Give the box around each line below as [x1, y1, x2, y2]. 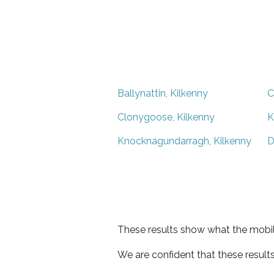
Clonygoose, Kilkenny [117, 111, 215, 123]
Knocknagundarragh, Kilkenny [117, 135, 251, 147]
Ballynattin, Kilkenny [117, 87, 208, 99]
